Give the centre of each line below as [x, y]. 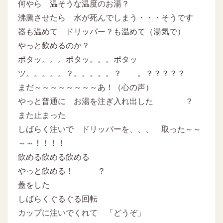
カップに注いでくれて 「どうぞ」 [82, 213]
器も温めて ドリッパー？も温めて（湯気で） [106, 31]
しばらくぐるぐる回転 [62, 199]
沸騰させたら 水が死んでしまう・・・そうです [106, 17]
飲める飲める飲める [54, 157]
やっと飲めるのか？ [54, 45]
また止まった [42, 115]
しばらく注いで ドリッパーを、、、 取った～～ [110, 129]
